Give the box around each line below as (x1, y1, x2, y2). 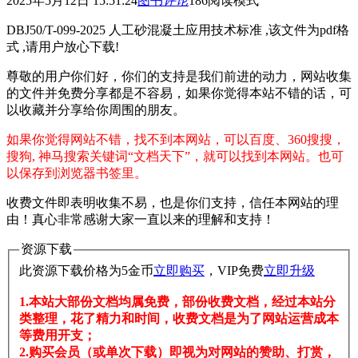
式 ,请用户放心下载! (6, 40, 119, 54)
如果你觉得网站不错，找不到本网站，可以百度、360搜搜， (6, 133, 345, 147)
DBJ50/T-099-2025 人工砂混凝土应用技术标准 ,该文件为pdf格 (6, 23, 349, 38)
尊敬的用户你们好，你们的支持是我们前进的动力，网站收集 (6, 70, 352, 84)
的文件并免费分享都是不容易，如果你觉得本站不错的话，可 (6, 86, 352, 101)
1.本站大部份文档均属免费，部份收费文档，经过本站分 (19, 294, 336, 308)
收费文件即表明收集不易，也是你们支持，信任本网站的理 (6, 196, 339, 210)
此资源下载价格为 (19, 263, 121, 277)
